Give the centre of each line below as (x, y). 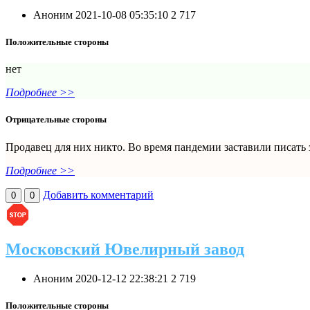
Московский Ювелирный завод (125, 249)
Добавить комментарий (98, 194)
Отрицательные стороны (56, 120)
